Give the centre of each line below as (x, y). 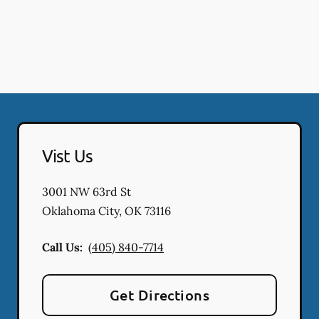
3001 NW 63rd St (87, 191)
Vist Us (67, 155)
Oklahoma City (80, 210)
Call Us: (62, 247)
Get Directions (159, 294)
